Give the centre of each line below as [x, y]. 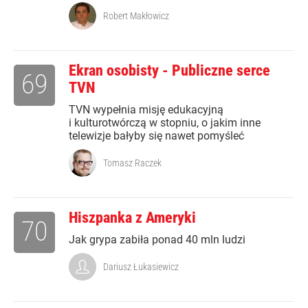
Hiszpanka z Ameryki [132, 218]
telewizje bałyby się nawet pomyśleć [156, 136]
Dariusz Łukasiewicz [141, 267]
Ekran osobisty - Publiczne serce [169, 71]
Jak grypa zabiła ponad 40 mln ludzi [157, 240]
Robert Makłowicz [136, 16]
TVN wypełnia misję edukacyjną [146, 110]
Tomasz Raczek [132, 163]
